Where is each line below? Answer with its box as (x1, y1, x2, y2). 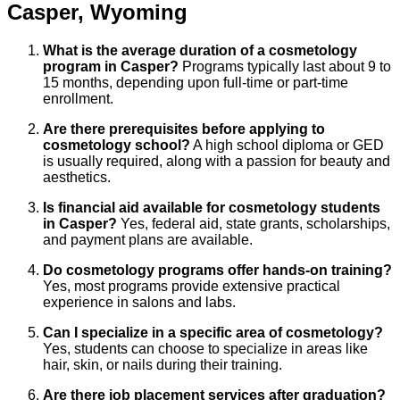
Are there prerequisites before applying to (43, 121, 325, 137)
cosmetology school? (43, 137, 190, 153)
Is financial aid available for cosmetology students (43, 199, 380, 215)
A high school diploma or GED (190, 137, 384, 153)
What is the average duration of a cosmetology (43, 42, 357, 58)
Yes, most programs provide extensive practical (43, 278, 340, 294)
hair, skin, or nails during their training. (43, 356, 282, 372)
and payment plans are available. (43, 231, 253, 247)
